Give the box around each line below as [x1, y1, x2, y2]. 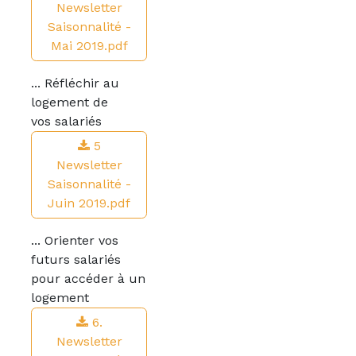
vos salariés [31, 114, 102, 129]
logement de [31, 95, 108, 110]
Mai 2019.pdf [50, 38, 128, 53]
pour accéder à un [31, 271, 145, 286]
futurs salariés [31, 252, 121, 267]
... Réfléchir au [31, 75, 119, 91]
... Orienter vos [31, 233, 118, 248]
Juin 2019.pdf [48, 195, 130, 211]
